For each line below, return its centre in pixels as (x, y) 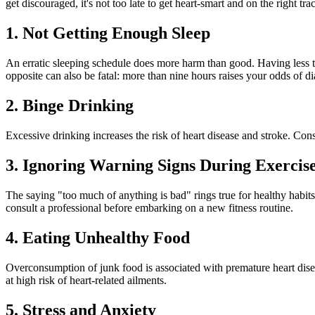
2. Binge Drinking (70, 106)
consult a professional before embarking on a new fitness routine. (149, 207)
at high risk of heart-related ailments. (86, 280)
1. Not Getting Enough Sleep (108, 33)
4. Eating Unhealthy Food (98, 237)
